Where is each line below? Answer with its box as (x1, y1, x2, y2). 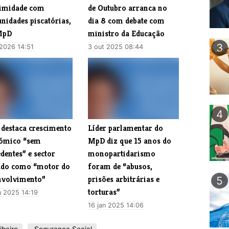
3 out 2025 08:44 (88, 43, 144, 51)
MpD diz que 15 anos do (88, 135, 172, 147)
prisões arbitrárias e (88, 174, 160, 185)
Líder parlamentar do (88, 123, 164, 134)
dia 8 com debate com (88, 15, 165, 27)
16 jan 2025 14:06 (88, 201, 144, 210)
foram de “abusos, (88, 161, 153, 172)
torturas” (88, 187, 121, 198)
